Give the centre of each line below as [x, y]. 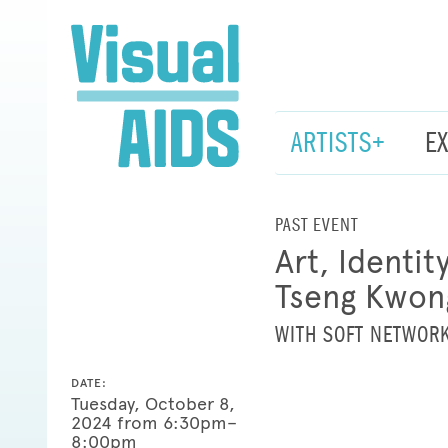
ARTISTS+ [338, 142]
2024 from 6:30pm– [154, 422]
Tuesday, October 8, [153, 403]
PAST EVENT [316, 225]
